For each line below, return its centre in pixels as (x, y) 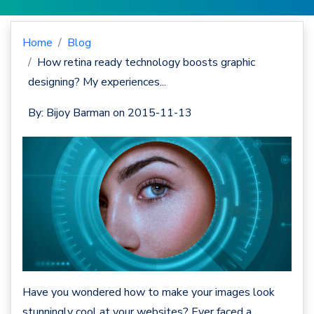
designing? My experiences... (97, 82)
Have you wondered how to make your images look (149, 292)
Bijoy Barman (78, 113)
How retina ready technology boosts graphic (146, 62)
